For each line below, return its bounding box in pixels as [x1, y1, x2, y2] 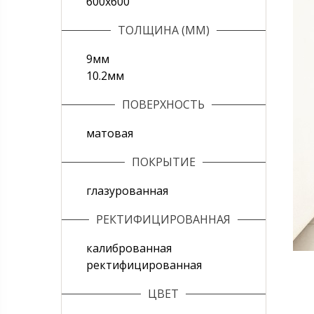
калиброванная [86, 240, 172, 256]
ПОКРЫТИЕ [131, 154, 196, 170]
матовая [86, 125, 133, 141]
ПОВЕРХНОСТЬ [122, 97, 205, 112]
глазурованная [86, 183, 168, 198]
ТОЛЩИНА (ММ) [117, 22, 210, 38]
